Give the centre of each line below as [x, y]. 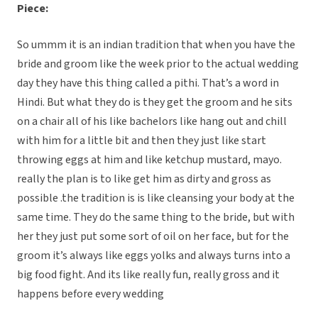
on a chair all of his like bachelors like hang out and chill [152, 122]
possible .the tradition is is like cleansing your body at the [156, 198]
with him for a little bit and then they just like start [142, 141]
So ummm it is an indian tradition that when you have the [156, 45]
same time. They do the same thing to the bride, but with [156, 218]
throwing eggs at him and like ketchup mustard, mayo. [149, 160]
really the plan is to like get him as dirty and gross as [144, 179]
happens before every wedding [91, 294]
